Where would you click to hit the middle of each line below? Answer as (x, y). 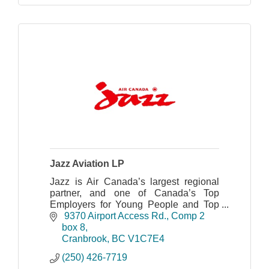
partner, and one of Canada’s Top (134, 193)
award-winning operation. (104, 227)
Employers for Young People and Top (134, 204)
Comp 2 (188, 216)
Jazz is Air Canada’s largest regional (134, 181)
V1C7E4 (146, 239)
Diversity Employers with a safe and (134, 216)
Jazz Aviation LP (87, 163)
